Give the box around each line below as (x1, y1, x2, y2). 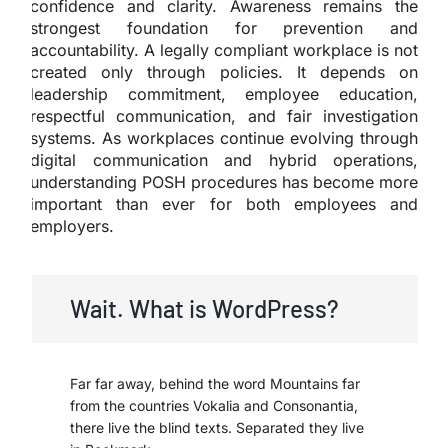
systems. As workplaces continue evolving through (30, 127, 418, 148)
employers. (30, 215, 114, 236)
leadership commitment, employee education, (30, 83, 418, 104)
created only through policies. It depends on (30, 61, 418, 82)
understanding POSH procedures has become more (30, 171, 418, 192)
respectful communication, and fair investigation (30, 105, 418, 126)
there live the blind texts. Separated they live (70, 418, 364, 436)
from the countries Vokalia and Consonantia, (70, 396, 358, 414)
